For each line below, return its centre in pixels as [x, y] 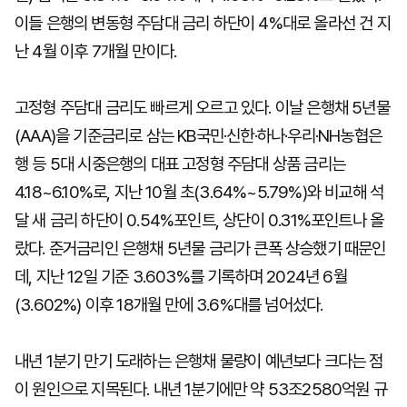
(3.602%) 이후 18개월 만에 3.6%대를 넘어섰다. [169, 305]
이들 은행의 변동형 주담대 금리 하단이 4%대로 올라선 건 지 [203, 23]
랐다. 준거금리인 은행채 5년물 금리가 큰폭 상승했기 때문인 [200, 248]
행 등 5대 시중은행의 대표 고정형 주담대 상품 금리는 [180, 164]
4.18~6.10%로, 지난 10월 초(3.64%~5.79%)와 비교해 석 [199, 192]
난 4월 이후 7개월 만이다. [96, 51]
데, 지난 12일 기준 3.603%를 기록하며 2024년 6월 [181, 277]
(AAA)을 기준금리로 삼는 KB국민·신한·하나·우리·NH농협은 [198, 136]
